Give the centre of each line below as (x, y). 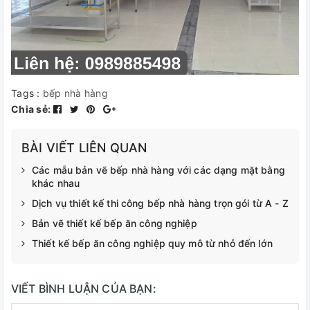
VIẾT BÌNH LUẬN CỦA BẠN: (84, 289)
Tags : (27, 93)
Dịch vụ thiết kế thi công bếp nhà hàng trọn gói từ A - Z (160, 203)
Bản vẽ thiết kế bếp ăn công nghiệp (115, 223)
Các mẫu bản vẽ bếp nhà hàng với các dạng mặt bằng (158, 170)
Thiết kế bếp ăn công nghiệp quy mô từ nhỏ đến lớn (152, 243)
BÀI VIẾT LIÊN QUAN (84, 148)
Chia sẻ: (31, 109)
